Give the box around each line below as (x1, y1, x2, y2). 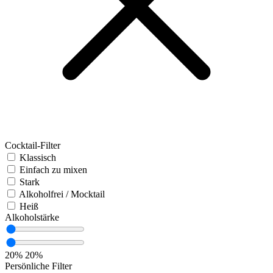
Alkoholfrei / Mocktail (19, 189, 105, 200)
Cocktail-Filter (5, 140, 60, 151)
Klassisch (19, 152, 56, 163)
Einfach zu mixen (19, 165, 87, 175)
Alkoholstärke (5, 212, 59, 223)
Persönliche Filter (5, 261, 72, 272)
